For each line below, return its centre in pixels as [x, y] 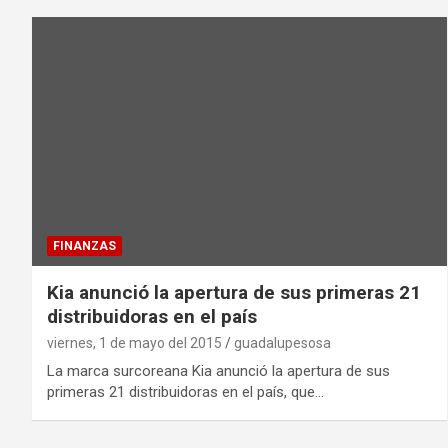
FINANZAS [84, 246]
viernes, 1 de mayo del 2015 [134, 343]
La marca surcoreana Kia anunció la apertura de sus [218, 371]
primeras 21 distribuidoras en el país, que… [185, 392]
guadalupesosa [282, 343]
